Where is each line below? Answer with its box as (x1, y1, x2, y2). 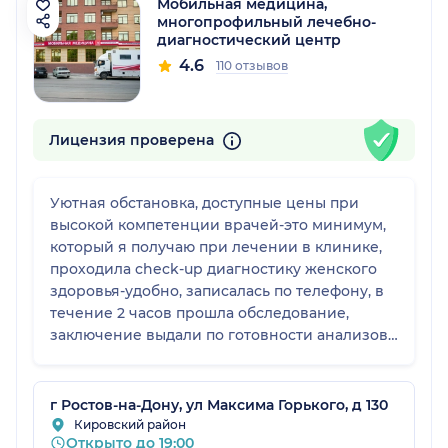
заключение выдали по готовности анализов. (50, 326, 391, 345)
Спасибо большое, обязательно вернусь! (50, 348, 355, 367)
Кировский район (74, 417, 186, 433)
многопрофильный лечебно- (157, 13, 376, 32)
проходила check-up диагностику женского (50, 260, 377, 279)
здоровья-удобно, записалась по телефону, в (50, 282, 384, 301)
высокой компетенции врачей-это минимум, (50, 216, 386, 235)
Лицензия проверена (49, 131, 218, 150)
